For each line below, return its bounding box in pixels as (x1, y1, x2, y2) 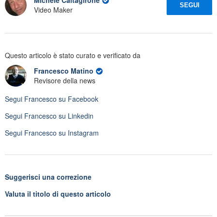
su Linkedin (57, 110, 93, 121)
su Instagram (57, 127, 99, 138)
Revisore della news (34, 76, 95, 86)
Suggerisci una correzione (5, 171, 92, 182)
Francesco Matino (34, 66, 95, 76)
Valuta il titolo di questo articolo (5, 188, 111, 199)
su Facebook (57, 93, 98, 104)
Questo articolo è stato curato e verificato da (5, 50, 140, 60)
